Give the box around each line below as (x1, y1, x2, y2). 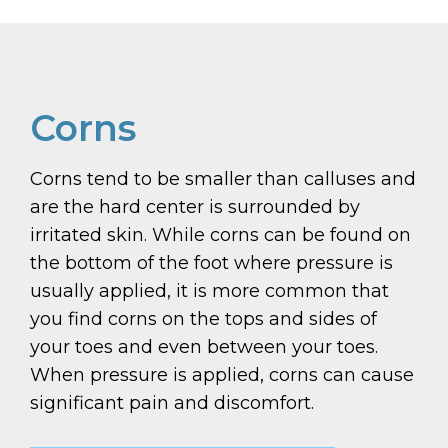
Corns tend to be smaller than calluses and (30, 168, 416, 191)
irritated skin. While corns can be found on (30, 224, 411, 247)
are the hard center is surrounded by (30, 196, 360, 219)
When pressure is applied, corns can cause (30, 364, 414, 387)
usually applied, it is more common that (30, 280, 389, 303)
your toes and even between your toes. (30, 336, 378, 359)
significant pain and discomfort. (30, 392, 314, 415)
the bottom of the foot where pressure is (30, 252, 393, 275)
